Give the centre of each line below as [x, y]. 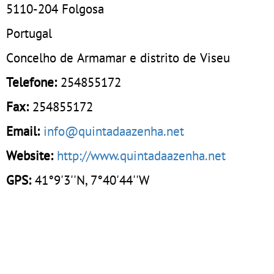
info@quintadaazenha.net [114, 131]
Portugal [29, 33]
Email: [23, 131]
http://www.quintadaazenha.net [141, 155]
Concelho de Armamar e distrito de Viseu [118, 57]
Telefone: [33, 82]
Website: [30, 155]
